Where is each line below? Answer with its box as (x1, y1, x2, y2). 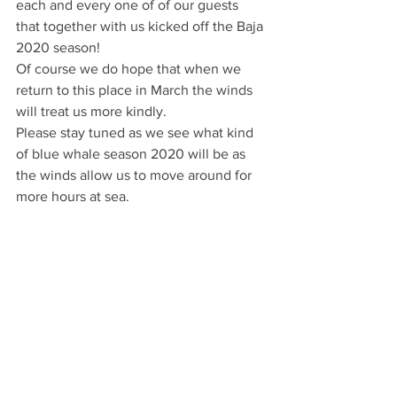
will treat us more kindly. (16, 104, 167, 119)
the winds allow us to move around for (16, 167, 255, 183)
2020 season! (16, 40, 100, 55)
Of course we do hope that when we (16, 61, 245, 76)
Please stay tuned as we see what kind (16, 125, 257, 140)
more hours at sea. (16, 189, 129, 204)
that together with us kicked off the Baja (16, 19, 267, 34)
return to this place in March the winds (16, 82, 256, 97)
